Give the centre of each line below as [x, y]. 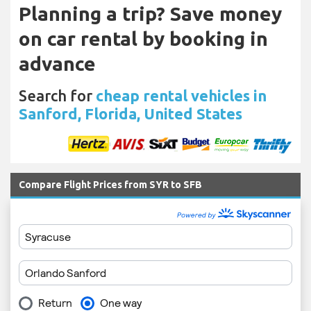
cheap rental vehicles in [181, 96]
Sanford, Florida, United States [131, 114]
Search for [57, 96]
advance [57, 64]
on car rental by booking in [143, 39]
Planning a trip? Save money [150, 14]
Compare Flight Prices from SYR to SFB [110, 185]
